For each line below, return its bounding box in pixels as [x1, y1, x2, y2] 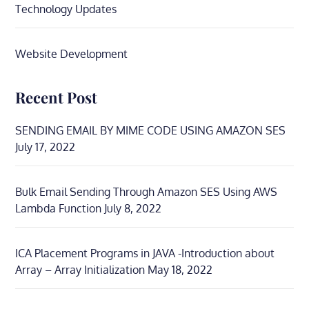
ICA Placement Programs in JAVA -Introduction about [15, 246, 275, 260]
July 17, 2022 [15, 139, 76, 154]
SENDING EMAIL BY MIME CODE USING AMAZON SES [15, 123, 286, 137]
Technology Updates [15, 1, 117, 16]
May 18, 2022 [148, 262, 213, 277]
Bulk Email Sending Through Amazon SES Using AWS [15, 184, 278, 199]
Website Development [15, 46, 128, 61]
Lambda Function [15, 201, 102, 215]
